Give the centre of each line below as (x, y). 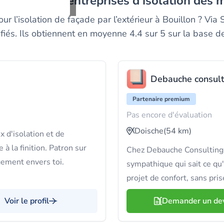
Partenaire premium (161, 99)
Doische (149, 131)
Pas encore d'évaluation (169, 115)
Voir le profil (27, 201)
